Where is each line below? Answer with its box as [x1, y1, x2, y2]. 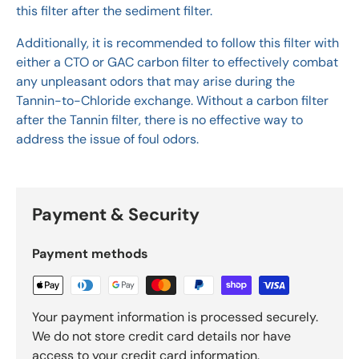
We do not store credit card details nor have [32, 328, 291, 345]
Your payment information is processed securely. [32, 309, 318, 326]
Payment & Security [32, 204, 200, 227]
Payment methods [32, 245, 148, 263]
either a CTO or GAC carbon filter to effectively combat [16, 54, 338, 71]
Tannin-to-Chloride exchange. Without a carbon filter [16, 92, 329, 110]
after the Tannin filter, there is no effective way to [16, 111, 303, 129]
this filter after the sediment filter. [16, 2, 212, 20]
